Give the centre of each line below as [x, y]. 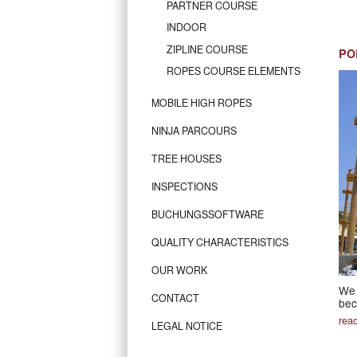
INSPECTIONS [184, 186]
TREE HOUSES [186, 159]
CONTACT [175, 298]
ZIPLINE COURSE [207, 49]
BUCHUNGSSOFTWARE [208, 214]
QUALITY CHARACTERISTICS [220, 242]
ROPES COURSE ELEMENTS [233, 71]
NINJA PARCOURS [194, 131]
